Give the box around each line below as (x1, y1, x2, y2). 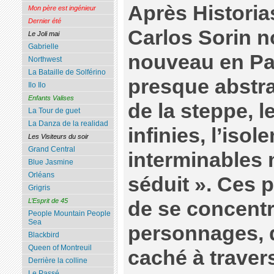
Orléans (28, 171, 54, 180)
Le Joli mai (28, 30, 59, 38)
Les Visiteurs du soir (28, 133, 89, 141)
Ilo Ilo (28, 81, 46, 90)
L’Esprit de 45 (28, 197, 68, 205)
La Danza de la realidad (28, 119, 108, 128)
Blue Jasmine (28, 158, 73, 167)
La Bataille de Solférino (28, 68, 106, 77)
